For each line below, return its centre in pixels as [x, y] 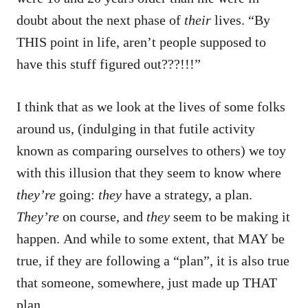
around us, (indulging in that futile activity [136, 128]
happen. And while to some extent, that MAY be [151, 238]
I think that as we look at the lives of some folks [151, 106]
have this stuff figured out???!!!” [109, 64]
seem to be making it [232, 216]
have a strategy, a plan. [187, 194]
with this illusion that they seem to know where [149, 172]
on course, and [103, 216]
